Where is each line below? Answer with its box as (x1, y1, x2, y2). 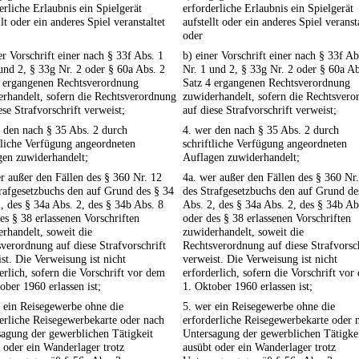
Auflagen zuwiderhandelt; (183, 151, 300, 164)
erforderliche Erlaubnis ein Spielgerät (183, 2, 353, 15)
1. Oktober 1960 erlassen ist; (183, 280, 313, 293)
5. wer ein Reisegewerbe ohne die (183, 300, 335, 313)
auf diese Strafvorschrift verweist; (183, 103, 337, 117)
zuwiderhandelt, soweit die (183, 225, 304, 239)
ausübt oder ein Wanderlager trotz (183, 341, 336, 354)
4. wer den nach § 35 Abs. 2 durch (183, 123, 339, 137)
